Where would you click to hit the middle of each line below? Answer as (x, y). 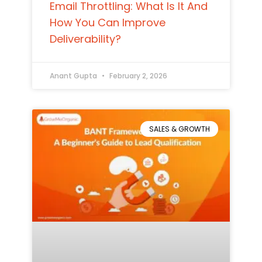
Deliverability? (85, 39)
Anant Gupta (74, 76)
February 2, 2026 (137, 76)
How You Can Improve (107, 23)
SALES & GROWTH (179, 129)
